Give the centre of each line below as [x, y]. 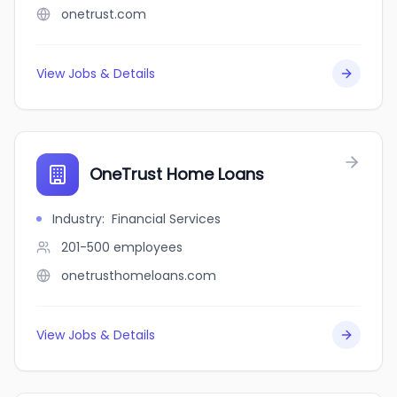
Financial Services [166, 219]
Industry [77, 219]
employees [148, 247]
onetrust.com [104, 14]
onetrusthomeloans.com [139, 276]
